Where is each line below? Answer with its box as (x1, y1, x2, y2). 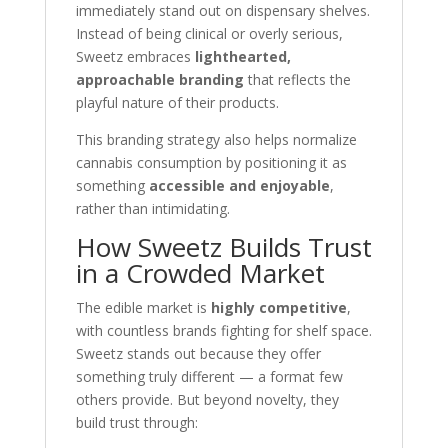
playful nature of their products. (75, 93, 279, 112)
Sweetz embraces (75, 47, 195, 66)
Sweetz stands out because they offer (75, 344, 321, 363)
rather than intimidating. (75, 199, 230, 218)
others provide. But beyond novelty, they (75, 390, 339, 409)
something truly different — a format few (75, 367, 343, 386)
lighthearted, (194, 47, 291, 66)
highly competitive (210, 298, 347, 317)
